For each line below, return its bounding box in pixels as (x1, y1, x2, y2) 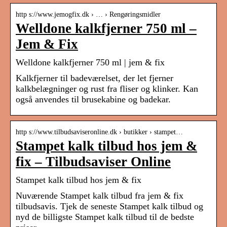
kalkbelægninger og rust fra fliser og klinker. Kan (16, 84, 198, 94)
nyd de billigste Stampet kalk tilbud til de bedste (16, 212, 194, 222)
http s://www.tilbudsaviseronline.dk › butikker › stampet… (16, 128, 183, 136)
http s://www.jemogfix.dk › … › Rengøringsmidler (16, 11, 161, 19)
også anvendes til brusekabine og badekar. (16, 94, 171, 105)
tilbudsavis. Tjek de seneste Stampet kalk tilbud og (16, 201, 203, 212)
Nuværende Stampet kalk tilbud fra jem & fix (16, 191, 183, 201)
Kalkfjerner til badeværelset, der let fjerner (16, 73, 173, 84)
